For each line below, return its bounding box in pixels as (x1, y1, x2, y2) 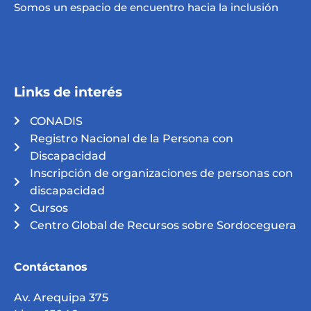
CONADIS (29, 114, 83, 128)
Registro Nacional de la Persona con (29, 131, 233, 145)
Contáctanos (14, 260, 87, 274)
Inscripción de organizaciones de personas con (29, 166, 293, 180)
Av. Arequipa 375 (14, 290, 108, 304)
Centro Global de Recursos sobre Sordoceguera (29, 218, 296, 232)
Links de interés (14, 83, 122, 100)
